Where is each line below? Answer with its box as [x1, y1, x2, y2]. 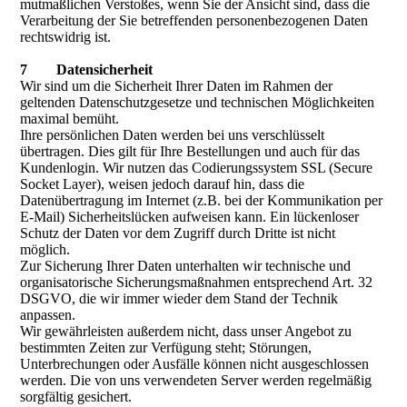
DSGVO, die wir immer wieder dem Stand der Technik [20, 291, 339, 306]
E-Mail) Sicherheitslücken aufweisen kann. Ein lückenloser [20, 209, 360, 224]
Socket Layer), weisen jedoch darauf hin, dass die [20, 176, 305, 192]
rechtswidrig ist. [20, 29, 112, 45]
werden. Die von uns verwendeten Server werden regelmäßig [20, 372, 372, 388]
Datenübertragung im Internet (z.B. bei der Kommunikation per [20, 193, 383, 208]
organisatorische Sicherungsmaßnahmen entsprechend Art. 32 [20, 274, 373, 290]
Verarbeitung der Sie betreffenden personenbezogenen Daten [20, 13, 369, 28]
